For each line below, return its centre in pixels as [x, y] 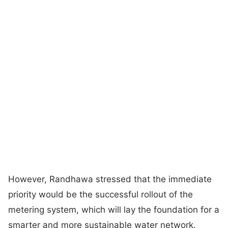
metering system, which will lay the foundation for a [114, 209]
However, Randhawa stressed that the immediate [110, 179]
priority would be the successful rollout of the [101, 194]
